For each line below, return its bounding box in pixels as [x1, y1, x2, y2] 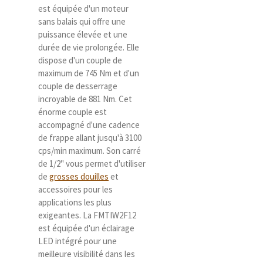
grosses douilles [49, 171, 109, 182]
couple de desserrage [38, 80, 117, 92]
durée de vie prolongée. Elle [38, 42, 139, 53]
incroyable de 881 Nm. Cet [38, 93, 132, 104]
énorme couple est [38, 106, 107, 117]
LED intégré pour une [38, 235, 117, 247]
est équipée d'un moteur [38, 3, 129, 14]
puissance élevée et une [38, 29, 127, 40]
